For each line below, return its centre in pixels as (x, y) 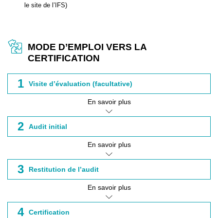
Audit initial (48, 127)
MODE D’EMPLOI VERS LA (87, 47)
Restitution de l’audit (64, 169)
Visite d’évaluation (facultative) (81, 84)
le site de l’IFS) (46, 5)
